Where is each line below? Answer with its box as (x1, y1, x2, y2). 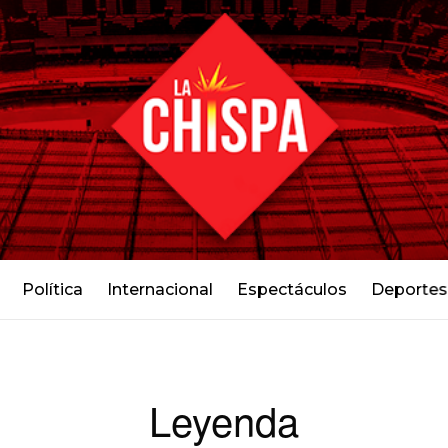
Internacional (106, 279, 213, 299)
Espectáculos (236, 279, 347, 299)
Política (21, 279, 83, 299)
